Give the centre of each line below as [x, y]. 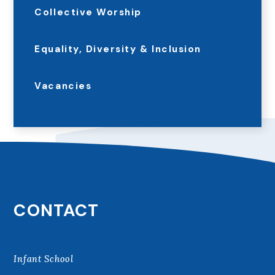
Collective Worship [88, 13]
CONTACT [56, 210]
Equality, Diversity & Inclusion [118, 49]
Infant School [44, 258]
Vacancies [63, 86]
